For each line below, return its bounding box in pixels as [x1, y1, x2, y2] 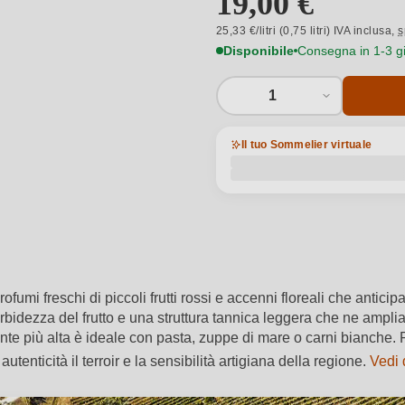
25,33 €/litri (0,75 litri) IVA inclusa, [216, 24, 399, 37]
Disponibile [223, 42, 294, 58]
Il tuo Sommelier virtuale [241, 138, 372, 151]
